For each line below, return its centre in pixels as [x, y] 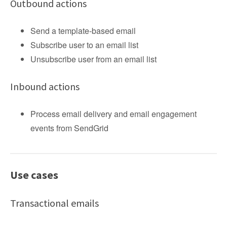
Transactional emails [54, 203]
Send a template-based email [83, 31]
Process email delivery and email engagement [113, 114]
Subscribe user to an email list [84, 45]
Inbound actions [45, 86]
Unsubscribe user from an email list [93, 59]
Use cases [34, 175]
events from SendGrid [69, 128]
